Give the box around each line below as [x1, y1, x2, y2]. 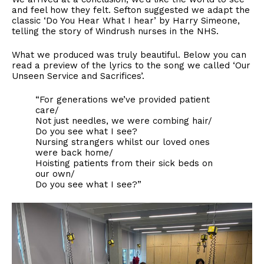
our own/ [35, 168, 75, 179]
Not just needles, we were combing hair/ [35, 115, 212, 126]
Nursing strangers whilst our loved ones [35, 136, 210, 147]
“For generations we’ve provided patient [35, 94, 210, 105]
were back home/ [35, 147, 113, 158]
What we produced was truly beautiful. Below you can [12, 49, 246, 60]
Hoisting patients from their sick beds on [35, 157, 213, 169]
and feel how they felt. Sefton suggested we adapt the [12, 4, 250, 15]
